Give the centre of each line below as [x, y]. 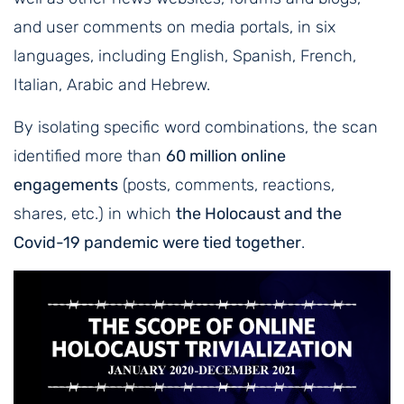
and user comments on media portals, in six [174, 28]
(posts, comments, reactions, [226, 185]
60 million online [226, 156]
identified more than [90, 156]
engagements [66, 185]
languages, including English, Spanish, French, [185, 56]
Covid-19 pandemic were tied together [157, 243]
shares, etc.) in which [95, 214]
